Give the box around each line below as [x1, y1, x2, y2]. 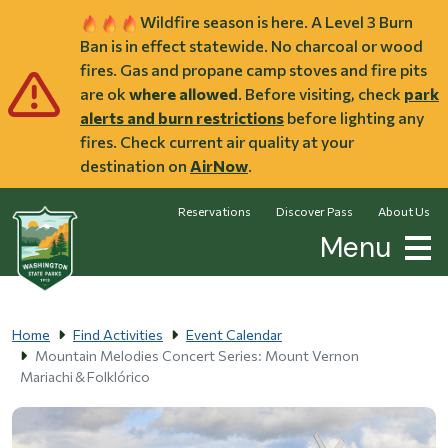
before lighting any [284, 108, 424, 128]
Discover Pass [276, 204, 353, 219]
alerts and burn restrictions [80, 108, 284, 128]
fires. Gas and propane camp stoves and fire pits [80, 60, 427, 80]
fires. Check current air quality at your [80, 132, 354, 152]
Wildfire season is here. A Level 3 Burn [140, 12, 413, 31]
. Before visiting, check [238, 84, 404, 104]
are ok [80, 84, 129, 104]
